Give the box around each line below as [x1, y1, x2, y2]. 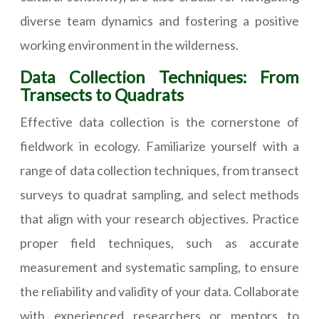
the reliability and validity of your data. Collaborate [20, 283, 299, 300]
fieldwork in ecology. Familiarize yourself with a [20, 138, 299, 155]
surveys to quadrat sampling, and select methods [20, 187, 299, 203]
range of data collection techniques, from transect [20, 162, 299, 179]
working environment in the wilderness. [20, 37, 239, 53]
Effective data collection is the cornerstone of [20, 114, 299, 130]
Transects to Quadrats [20, 85, 184, 105]
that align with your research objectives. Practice [20, 211, 299, 227]
